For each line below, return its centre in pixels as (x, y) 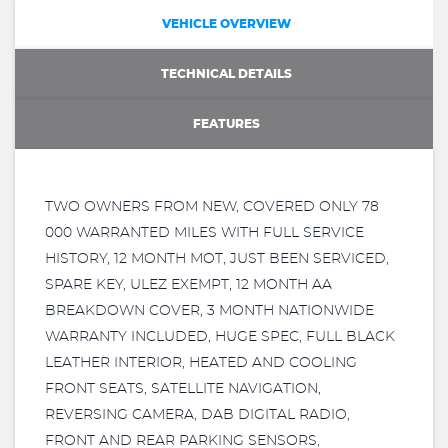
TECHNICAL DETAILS (226, 73)
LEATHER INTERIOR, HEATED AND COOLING (201, 363)
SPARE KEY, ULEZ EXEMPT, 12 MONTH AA (188, 285)
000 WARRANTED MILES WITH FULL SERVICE (204, 233)
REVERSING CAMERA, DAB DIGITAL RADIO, (197, 415)
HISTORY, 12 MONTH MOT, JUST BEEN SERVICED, (217, 259)
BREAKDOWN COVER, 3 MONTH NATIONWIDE (209, 311)
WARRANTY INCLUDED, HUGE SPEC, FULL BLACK (220, 337)
